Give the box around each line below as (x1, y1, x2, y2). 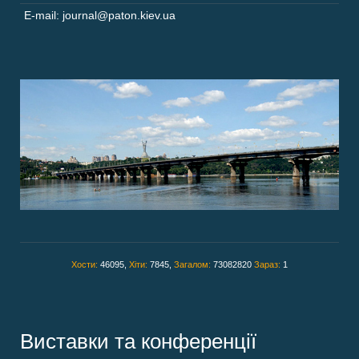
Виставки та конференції (20, 329, 256, 354)
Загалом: (174, 260, 213, 270)
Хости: (71, 260, 100, 270)
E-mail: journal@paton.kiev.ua (24, 9, 175, 22)
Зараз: (254, 260, 283, 270)
